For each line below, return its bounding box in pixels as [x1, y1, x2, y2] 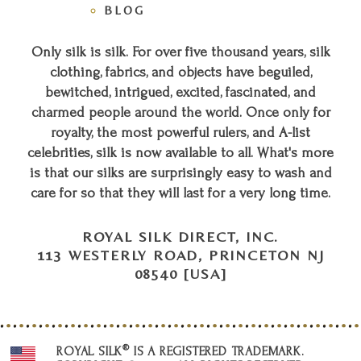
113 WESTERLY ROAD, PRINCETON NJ [36, 246, 325, 263]
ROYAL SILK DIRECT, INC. [81, 227, 280, 245]
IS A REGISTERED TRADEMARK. [130, 343, 305, 359]
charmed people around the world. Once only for [31, 104, 330, 120]
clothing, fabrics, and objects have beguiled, [49, 64, 312, 80]
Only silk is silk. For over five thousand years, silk [31, 44, 330, 60]
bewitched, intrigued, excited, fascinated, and [45, 84, 316, 100]
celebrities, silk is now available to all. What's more [27, 144, 334, 160]
